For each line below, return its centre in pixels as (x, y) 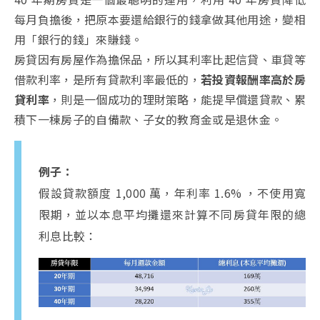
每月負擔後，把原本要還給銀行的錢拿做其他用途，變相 (160, 20)
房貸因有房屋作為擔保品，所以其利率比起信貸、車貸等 (160, 60)
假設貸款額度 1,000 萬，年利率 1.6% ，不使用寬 (172, 193)
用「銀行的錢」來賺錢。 (79, 40)
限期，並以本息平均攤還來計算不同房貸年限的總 (172, 215)
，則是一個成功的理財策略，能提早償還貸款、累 (177, 100)
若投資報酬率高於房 (254, 80)
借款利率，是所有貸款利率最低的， (108, 80)
